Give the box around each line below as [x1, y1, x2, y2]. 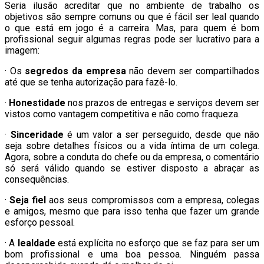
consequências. [5, 173, 69, 185]
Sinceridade [10, 128, 64, 140]
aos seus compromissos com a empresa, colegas [46, 194, 260, 206]
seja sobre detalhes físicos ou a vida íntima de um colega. [5, 140, 259, 151]
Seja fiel [9, 194, 47, 206]
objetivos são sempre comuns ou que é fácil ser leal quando [5, 11, 259, 22]
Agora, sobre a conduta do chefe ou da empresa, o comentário [5, 151, 259, 163]
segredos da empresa [25, 65, 126, 77]
